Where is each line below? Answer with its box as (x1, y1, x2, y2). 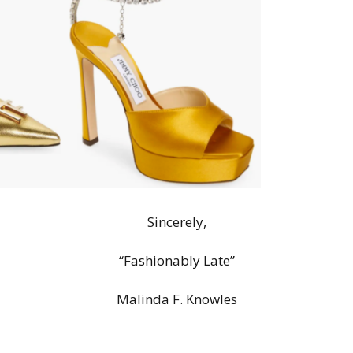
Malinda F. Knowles (116, 289, 237, 308)
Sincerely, (147, 212, 206, 231)
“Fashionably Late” (118, 251, 235, 269)
